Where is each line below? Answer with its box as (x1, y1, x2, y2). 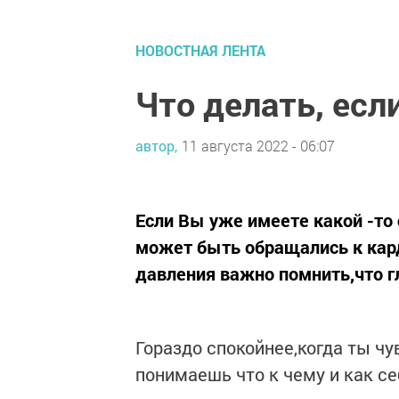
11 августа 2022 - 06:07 (182, 135, 335, 155)
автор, (135, 135, 177, 155)
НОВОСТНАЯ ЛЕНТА (135, 41, 265, 61)
